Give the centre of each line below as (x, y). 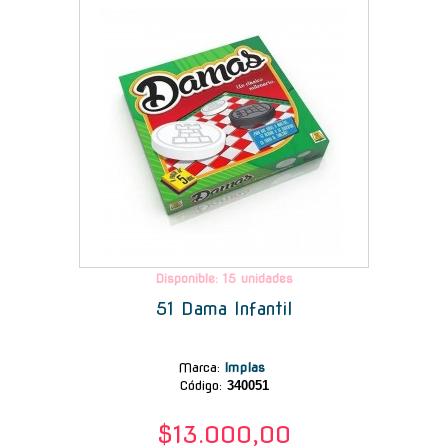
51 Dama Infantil (224, 308)
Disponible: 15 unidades (224, 278)
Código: (200, 385)
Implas (247, 367)
